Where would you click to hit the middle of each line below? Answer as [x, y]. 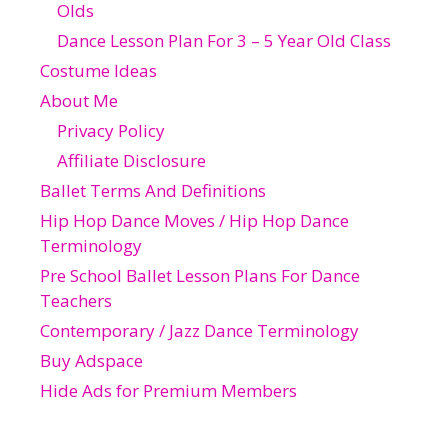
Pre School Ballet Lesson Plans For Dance [200, 275]
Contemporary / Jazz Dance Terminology [199, 330]
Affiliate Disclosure [131, 160]
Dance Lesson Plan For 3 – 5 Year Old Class [224, 40]
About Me [79, 100]
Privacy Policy [111, 130]
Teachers [76, 300]
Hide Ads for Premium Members [168, 390]
